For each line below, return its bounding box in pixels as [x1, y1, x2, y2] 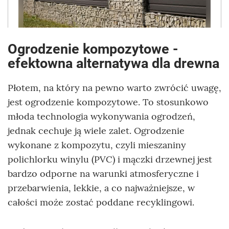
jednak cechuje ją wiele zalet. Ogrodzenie [8, 125, 185, 137]
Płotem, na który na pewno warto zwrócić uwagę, [8, 82, 221, 94]
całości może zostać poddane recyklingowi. [8, 196, 194, 209]
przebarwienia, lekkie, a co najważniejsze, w [8, 182, 195, 194]
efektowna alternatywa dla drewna [8, 55, 219, 72]
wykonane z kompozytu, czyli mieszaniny [8, 139, 186, 151]
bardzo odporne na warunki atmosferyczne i [8, 168, 199, 180]
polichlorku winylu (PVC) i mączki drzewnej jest [8, 153, 212, 166]
